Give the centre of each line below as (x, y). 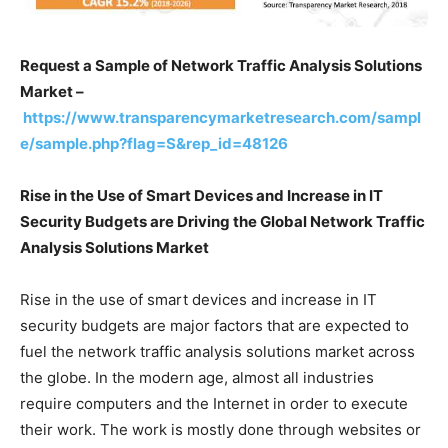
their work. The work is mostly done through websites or (220, 430)
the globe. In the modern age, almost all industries (197, 378)
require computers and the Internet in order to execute (214, 404)
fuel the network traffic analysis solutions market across (217, 352)
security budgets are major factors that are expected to (214, 326)
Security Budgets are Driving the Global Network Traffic (222, 222)
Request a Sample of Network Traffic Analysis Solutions (221, 66)
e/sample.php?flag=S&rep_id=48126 (154, 144)
